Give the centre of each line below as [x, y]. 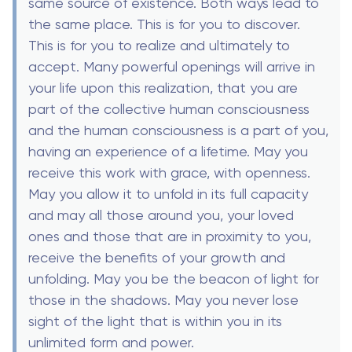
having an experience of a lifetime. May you [168, 152]
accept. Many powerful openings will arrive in [172, 67]
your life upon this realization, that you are [163, 88]
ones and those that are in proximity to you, [170, 236]
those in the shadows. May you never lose [163, 300]
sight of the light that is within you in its [155, 321]
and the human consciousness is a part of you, [178, 130]
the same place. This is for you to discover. [164, 24]
